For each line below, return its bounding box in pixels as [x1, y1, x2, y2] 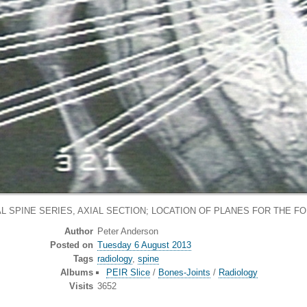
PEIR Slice [106, 267, 150, 278]
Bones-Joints [158, 267, 210, 278]
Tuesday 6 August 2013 [97, 240, 191, 251]
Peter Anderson [97, 226, 158, 237]
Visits [69, 281, 93, 292]
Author [64, 226, 93, 237]
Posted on [49, 240, 93, 251]
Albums [60, 267, 93, 278]
